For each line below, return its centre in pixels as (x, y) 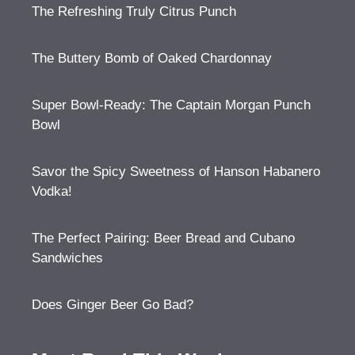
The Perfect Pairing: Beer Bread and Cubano (163, 238)
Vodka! (52, 191)
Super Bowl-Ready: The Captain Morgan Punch (171, 105)
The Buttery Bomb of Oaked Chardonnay (152, 58)
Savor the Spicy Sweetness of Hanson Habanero (176, 172)
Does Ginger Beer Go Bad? (113, 305)
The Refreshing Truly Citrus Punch (134, 11)
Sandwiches (67, 258)
